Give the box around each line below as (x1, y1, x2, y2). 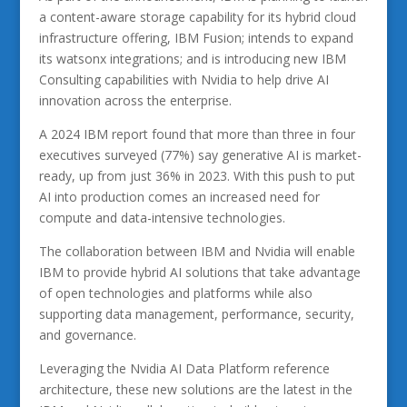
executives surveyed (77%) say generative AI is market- (38, 146, 362, 164)
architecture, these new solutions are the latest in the (38, 381, 352, 398)
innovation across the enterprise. (38, 92, 232, 109)
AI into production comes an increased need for (38, 188, 320, 205)
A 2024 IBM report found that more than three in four (38, 125, 355, 143)
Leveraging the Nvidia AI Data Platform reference (38, 360, 330, 377)
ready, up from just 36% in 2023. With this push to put (38, 167, 355, 184)
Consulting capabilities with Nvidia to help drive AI (38, 71, 329, 88)
